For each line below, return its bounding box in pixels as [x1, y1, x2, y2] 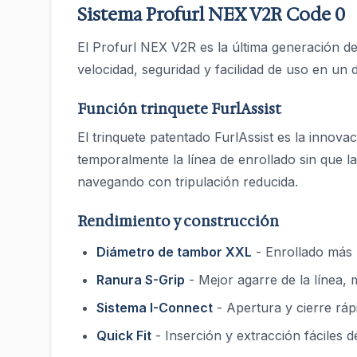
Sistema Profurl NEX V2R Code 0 [77, 3, 345, 26]
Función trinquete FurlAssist [77, 100, 281, 119]
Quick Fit [96, 328, 151, 343]
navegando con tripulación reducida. [77, 174, 298, 190]
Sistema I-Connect [96, 300, 213, 316]
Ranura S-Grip [96, 272, 185, 288]
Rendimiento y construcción [77, 212, 279, 231]
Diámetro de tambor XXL [96, 244, 252, 260]
